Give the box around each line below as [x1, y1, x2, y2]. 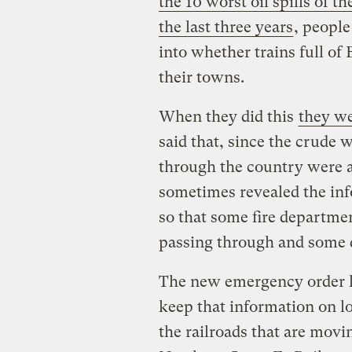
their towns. [158, 68, 244, 86]
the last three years [158, 17, 293, 36]
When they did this [158, 107, 298, 126]
